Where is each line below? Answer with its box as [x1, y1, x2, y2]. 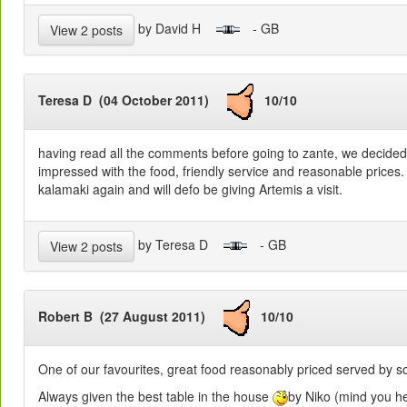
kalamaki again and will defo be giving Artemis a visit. [38, 180, 342, 199]
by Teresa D [134, 235, 223, 253]
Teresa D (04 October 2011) [38, 91, 227, 110]
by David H [134, 19, 215, 37]
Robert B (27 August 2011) [38, 307, 223, 326]
